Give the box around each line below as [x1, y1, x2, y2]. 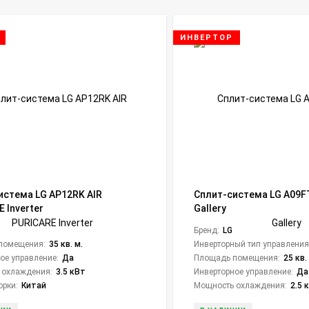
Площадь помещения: [193, 253, 280, 263]
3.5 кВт [56, 267, 86, 277]
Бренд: [193, 226, 219, 235]
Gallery [193, 203, 226, 214]
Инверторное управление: [193, 267, 293, 277]
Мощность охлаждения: [193, 281, 287, 290]
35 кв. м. [49, 239, 83, 249]
